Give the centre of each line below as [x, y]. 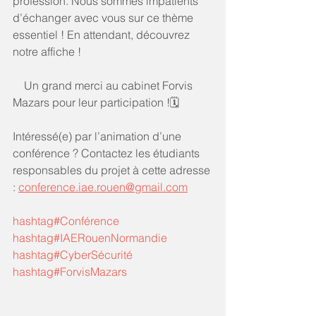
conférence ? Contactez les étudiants [108, 153]
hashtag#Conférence [66, 221]
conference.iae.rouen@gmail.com [103, 187]
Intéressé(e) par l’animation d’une [98, 136]
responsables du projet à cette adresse [113, 170]
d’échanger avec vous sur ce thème [104, 18]
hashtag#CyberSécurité [73, 255]
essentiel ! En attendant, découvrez [103, 35]
